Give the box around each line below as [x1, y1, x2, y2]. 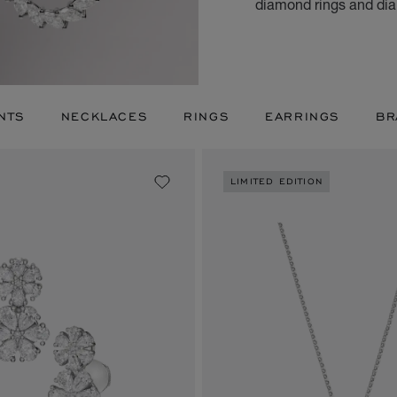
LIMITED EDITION [230, 175, 323, 188]
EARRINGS [265, 108, 341, 124]
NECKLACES [60, 108, 149, 124]
